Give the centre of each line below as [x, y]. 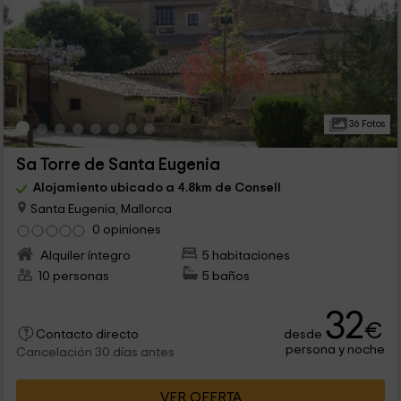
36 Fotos [366, 124]
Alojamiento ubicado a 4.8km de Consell [157, 188]
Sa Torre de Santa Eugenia [118, 166]
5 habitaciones [247, 255]
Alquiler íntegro [84, 255]
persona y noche [336, 349]
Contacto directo [87, 334]
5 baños [226, 276]
